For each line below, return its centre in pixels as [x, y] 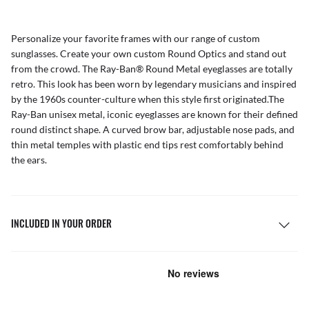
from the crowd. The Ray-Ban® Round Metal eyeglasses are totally [152, 69]
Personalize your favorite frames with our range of [120, 39]
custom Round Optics [180, 54]
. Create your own [95, 54]
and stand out [256, 54]
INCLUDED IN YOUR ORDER [61, 223]
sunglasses [33, 54]
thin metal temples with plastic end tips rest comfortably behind [147, 145]
